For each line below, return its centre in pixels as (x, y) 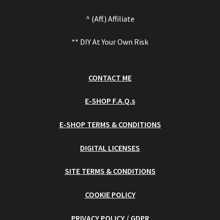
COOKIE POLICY (110, 195)
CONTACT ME (110, 77)
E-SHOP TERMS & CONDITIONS (110, 124)
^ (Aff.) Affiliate (110, 18)
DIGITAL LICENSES (110, 148)
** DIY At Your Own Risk (110, 42)
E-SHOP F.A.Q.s (110, 101)
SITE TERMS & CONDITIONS (110, 171)
